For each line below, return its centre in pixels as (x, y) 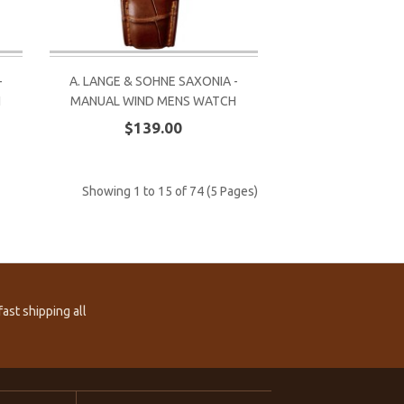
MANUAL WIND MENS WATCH (154, 101)
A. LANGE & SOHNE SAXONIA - (153, 82)
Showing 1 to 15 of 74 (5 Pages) (170, 192)
